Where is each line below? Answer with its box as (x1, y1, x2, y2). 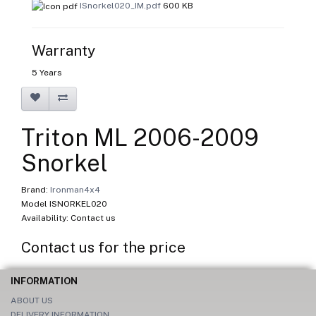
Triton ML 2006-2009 (21, 123, 259, 151)
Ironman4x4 (50, 184, 100, 195)
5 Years (32, 67, 62, 78)
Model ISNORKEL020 (21, 198, 107, 209)
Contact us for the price (21, 238, 186, 256)
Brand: (21, 184, 50, 195)
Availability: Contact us (21, 212, 116, 223)
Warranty (32, 41, 95, 59)
